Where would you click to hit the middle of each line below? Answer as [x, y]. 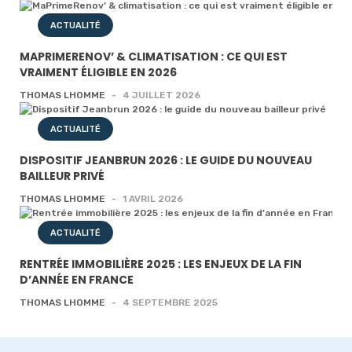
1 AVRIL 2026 [153, 199]
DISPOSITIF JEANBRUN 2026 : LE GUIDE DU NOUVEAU [166, 160]
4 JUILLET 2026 [161, 95]
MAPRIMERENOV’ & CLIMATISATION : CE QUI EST [154, 57]
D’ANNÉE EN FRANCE [77, 280]
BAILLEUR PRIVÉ [62, 176]
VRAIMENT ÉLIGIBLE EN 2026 [98, 72]
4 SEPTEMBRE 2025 [170, 302]
